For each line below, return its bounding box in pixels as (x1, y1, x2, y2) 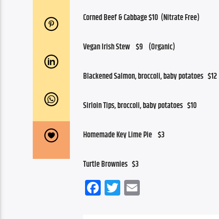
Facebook (101, 175, 153, 199)
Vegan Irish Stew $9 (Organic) (83, 41, 175, 53)
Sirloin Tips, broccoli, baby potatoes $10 (83, 99, 197, 112)
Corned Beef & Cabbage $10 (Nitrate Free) (83, 11, 199, 24)
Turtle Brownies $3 (83, 158, 139, 171)
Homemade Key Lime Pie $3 (83, 129, 165, 141)
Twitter (120, 175, 158, 199)
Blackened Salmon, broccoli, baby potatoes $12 (83, 70, 217, 83)
